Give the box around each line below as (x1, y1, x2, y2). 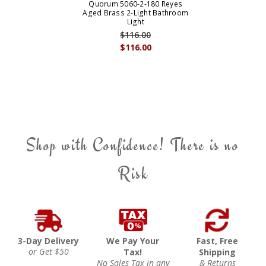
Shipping (199, 246, 236, 258)
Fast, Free (197, 235, 239, 247)
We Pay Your (106, 235, 160, 247)
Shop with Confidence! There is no (26, 133, 240, 157)
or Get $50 (28, 246, 69, 258)
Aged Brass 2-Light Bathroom (83, 8, 189, 18)
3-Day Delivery (18, 235, 80, 247)
